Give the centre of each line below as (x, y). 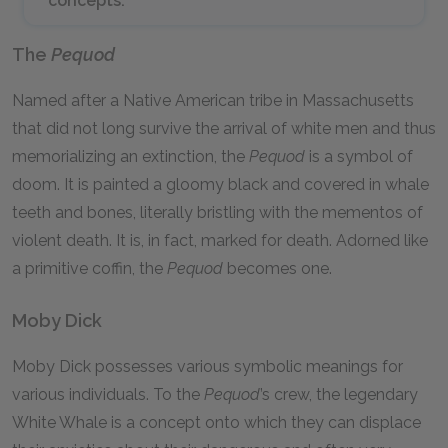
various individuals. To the (108, 394)
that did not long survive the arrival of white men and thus (224, 128)
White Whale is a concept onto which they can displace (216, 422)
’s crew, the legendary (339, 394)
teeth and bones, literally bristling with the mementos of (217, 212)
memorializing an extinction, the (130, 156)
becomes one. (277, 268)
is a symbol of (359, 156)
